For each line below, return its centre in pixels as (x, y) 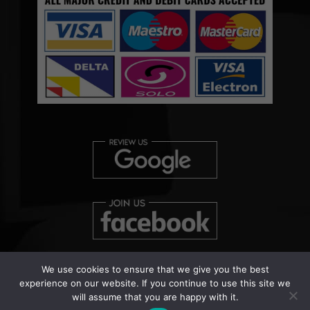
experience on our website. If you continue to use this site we (155, 283)
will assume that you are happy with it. (155, 297)
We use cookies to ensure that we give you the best (155, 269)
